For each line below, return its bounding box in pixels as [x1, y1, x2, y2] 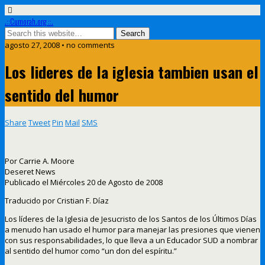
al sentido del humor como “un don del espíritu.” [5, 245, 177, 256]
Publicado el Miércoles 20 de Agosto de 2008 [5, 176, 163, 188]
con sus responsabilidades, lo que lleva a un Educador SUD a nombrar [5, 234, 258, 245]
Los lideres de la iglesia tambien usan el [5, 60, 258, 84]
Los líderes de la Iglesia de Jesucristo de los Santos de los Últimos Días [5, 213, 257, 224]
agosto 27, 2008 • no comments [5, 40, 115, 50]
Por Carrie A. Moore [5, 155, 75, 166]
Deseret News [5, 166, 56, 177]
